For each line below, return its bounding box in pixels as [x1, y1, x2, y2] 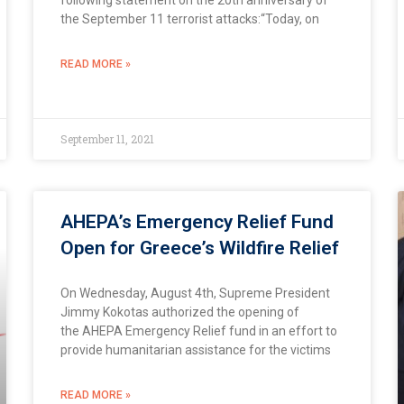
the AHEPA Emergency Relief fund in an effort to [60, 323, 338, 338]
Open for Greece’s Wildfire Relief [60, 236, 340, 259]
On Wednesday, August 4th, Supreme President [60, 285, 331, 300]
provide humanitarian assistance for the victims [60, 342, 332, 357]
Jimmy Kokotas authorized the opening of [60, 304, 300, 319]
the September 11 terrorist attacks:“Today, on [60, 11, 320, 26]
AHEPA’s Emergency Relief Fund [60, 210, 335, 233]
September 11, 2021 [60, 131, 155, 146]
